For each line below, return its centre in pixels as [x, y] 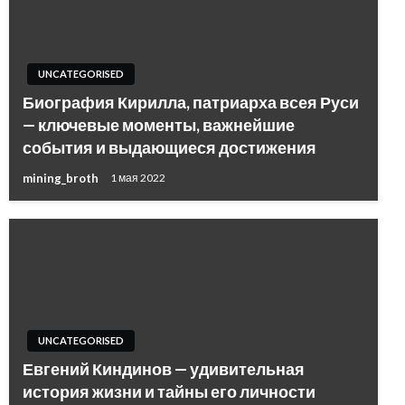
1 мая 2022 [138, 178]
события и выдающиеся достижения [170, 147]
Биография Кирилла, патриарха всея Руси [191, 102]
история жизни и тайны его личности [169, 391]
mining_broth [62, 178]
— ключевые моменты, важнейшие [159, 125]
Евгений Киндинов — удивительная [164, 369]
